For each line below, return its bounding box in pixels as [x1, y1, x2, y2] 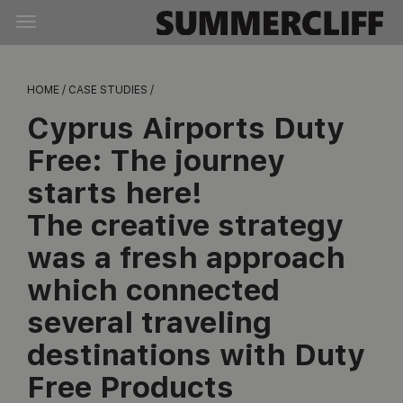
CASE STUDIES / [68, 84, 154, 96]
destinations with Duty [27, 337, 365, 372]
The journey [111, 143, 285, 178]
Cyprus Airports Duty [27, 111, 345, 146]
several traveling [27, 305, 272, 340]
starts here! [27, 175, 202, 210]
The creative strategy [27, 208, 344, 243]
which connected [27, 273, 280, 308]
